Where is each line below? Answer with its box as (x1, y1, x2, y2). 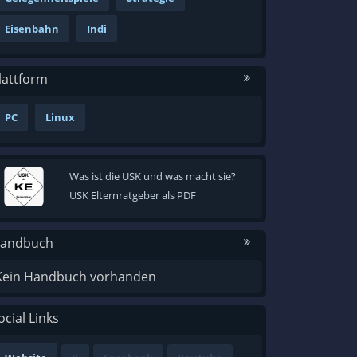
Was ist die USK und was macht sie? (69, 169, 236, 184)
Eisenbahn (5, 22, 59, 37)
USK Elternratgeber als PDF (69, 188, 196, 203)
